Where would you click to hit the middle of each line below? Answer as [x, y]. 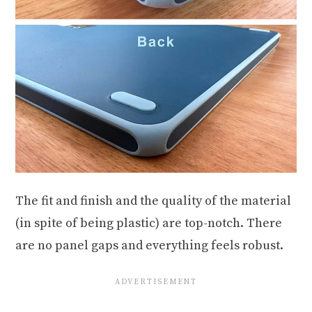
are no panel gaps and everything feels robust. [150, 245]
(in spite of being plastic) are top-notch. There [149, 223]
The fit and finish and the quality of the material [154, 201]
